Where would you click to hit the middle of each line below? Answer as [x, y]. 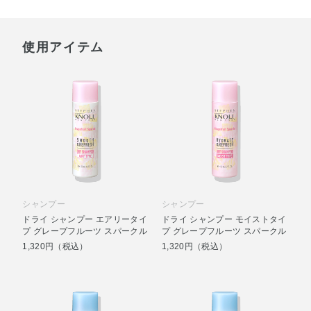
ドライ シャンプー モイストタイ [224, 219]
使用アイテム [63, 47]
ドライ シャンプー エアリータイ [85, 219]
